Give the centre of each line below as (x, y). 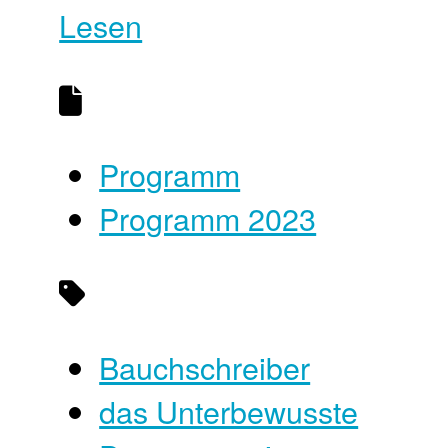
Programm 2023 (208, 217)
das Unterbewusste (229, 410)
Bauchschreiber (205, 366)
